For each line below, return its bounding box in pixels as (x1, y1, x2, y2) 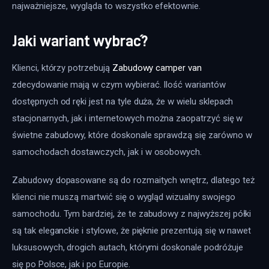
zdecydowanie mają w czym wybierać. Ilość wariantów (12, 79, 228, 90)
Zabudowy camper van (112, 62, 202, 73)
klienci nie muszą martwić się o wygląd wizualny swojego (12, 192, 238, 203)
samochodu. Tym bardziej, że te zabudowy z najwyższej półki (12, 208, 254, 220)
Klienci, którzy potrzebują (12, 62, 112, 73)
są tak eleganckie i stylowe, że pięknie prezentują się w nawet (12, 225, 254, 237)
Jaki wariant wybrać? (12, 32, 148, 49)
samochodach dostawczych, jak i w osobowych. (12, 146, 202, 157)
